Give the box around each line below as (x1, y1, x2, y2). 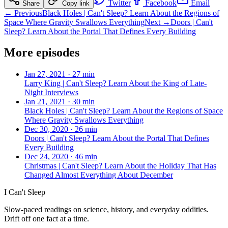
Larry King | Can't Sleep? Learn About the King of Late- (24, 79, 207, 88)
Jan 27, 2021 (24, 70, 66, 79)
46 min (75, 152, 97, 161)
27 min (72, 70, 95, 79)
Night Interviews (24, 88, 78, 97)
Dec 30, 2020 (24, 125, 68, 134)
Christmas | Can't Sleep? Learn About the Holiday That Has (24, 161, 216, 170)
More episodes (4, 46, 79, 60)
